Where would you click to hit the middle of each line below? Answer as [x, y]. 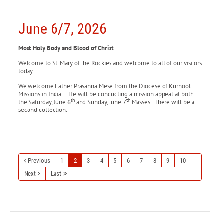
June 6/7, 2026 [62, 29]
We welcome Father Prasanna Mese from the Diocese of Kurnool [104, 86]
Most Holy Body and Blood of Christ [66, 48]
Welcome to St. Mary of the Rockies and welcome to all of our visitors [110, 63]
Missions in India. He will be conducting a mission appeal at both [106, 94]
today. [26, 71]
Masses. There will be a [162, 102]
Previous [39, 160]
